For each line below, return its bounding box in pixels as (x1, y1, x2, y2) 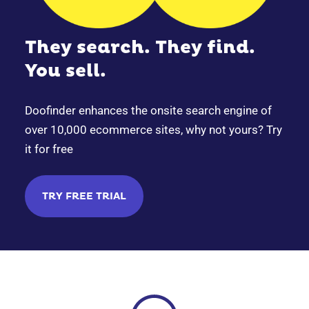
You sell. (24, 59, 106, 82)
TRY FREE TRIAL (41, 190, 126, 202)
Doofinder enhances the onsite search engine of (24, 103, 272, 117)
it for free (24, 141, 73, 156)
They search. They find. (24, 36, 255, 59)
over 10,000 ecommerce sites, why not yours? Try (24, 122, 282, 137)
